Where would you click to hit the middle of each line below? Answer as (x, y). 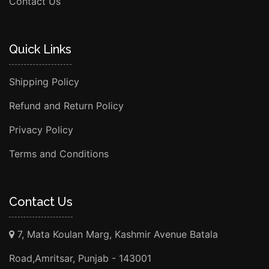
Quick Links (40, 49)
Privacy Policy (41, 129)
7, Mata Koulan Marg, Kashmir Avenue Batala (116, 234)
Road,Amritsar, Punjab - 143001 (80, 258)
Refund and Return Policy (66, 105)
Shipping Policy (44, 81)
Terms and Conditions (59, 153)
